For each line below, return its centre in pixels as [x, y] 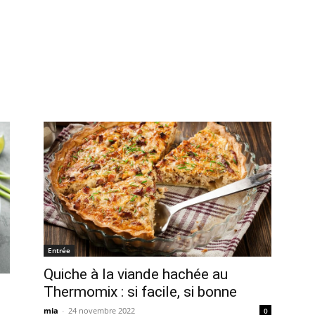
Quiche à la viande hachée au [136, 274]
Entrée [59, 250]
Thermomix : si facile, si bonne [140, 291]
